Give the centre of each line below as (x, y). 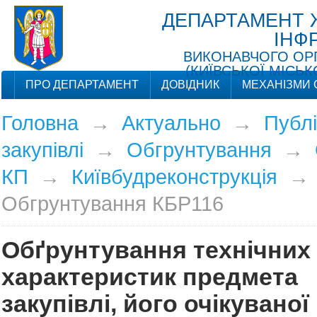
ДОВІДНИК (190, 85)
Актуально (171, 123)
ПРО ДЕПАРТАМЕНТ (82, 85)
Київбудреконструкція (174, 177)
